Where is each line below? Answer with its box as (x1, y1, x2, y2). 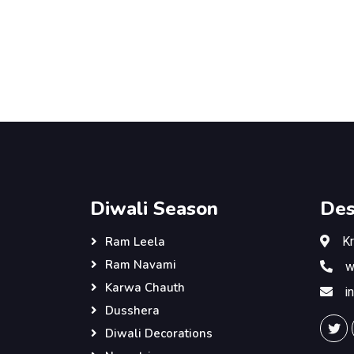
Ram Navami (105, 257, 176, 273)
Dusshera (105, 303, 160, 318)
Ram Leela (105, 234, 165, 250)
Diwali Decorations (105, 326, 213, 341)
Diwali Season (90, 196, 218, 221)
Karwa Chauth (105, 280, 185, 296)
